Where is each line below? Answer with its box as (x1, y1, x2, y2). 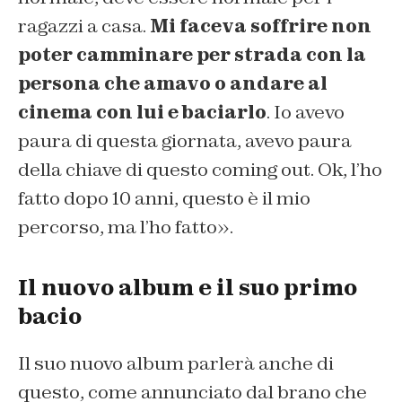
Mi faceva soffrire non (150, 13, 371, 38)
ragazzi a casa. (18, 13, 150, 38)
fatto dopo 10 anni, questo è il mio (18, 186, 310, 210)
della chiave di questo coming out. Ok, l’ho (18, 157, 382, 181)
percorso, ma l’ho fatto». (18, 214, 233, 239)
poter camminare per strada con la (18, 42, 366, 66)
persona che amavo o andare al (18, 71, 328, 95)
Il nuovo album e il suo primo (18, 273, 357, 301)
